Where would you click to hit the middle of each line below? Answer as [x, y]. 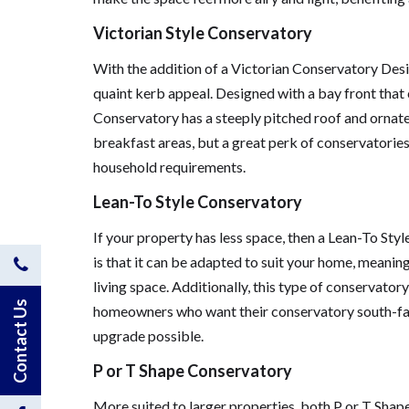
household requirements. [169, 167]
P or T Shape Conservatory [193, 371]
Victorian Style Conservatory [203, 33]
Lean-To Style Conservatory [198, 202]
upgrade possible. [148, 336]
